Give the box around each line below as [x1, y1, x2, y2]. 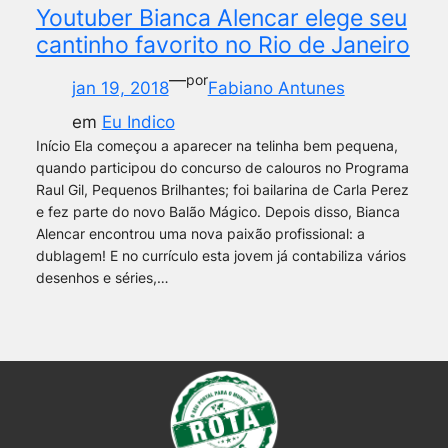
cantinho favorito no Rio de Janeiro [35, 31, 410, 60]
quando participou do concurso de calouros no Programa [35, 159, 409, 177]
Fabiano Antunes [207, 78, 345, 99]
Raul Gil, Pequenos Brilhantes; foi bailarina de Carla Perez [35, 181, 409, 199]
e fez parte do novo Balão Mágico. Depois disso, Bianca [35, 203, 400, 221]
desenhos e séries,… [35, 269, 169, 287]
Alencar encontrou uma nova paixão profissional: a [35, 225, 365, 243]
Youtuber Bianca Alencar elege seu [35, 4, 407, 33]
